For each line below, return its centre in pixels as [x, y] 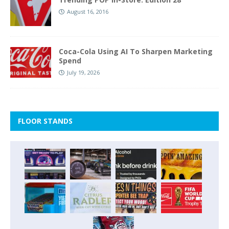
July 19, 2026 [83, 72]
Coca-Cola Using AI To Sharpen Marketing [136, 51]
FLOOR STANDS [45, 121]
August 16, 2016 [88, 11]
